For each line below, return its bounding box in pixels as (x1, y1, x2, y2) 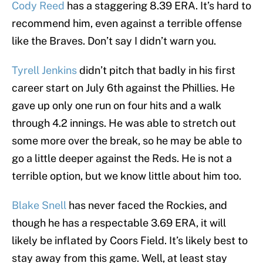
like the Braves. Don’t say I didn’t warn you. (12, 35, 216, 48)
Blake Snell (12, 199, 66, 212)
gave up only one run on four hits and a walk (12, 99, 221, 112)
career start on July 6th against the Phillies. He (12, 82, 235, 95)
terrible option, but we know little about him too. (12, 170, 241, 183)
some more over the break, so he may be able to (12, 134, 242, 147)
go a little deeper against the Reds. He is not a (12, 152, 232, 165)
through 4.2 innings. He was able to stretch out (12, 117, 236, 130)
